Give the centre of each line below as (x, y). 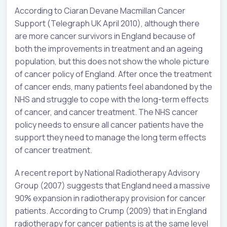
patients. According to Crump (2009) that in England (111, 211)
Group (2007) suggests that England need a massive (112, 185)
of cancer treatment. (53, 150)
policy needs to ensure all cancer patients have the (109, 124)
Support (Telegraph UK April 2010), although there (107, 23)
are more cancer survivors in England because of (105, 36)
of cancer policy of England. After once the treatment (113, 74)
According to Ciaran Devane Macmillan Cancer (100, 10)
